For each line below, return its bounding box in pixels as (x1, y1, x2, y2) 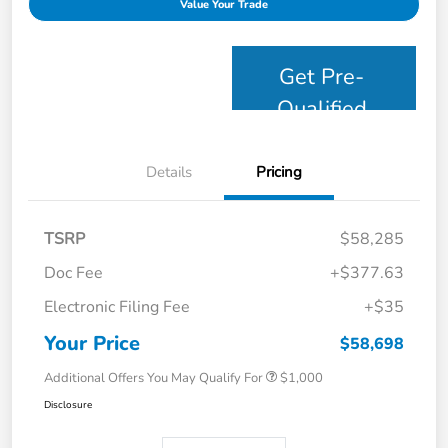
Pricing (256, 161, 302, 182)
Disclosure (44, 397, 92, 412)
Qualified (276, 93, 367, 124)
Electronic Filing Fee (44, 295, 190, 318)
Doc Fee (44, 261, 103, 284)
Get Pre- (279, 61, 365, 92)
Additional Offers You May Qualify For (44, 368, 263, 387)
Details (146, 161, 192, 182)
